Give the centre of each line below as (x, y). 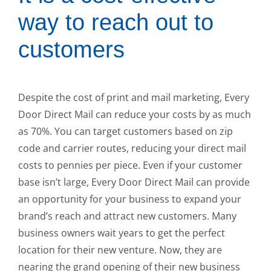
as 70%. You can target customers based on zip (126, 132)
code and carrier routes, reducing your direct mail (132, 149)
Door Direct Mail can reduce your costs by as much (135, 115)
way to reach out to (116, 23)
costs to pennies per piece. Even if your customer (130, 165)
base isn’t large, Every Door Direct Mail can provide (134, 182)
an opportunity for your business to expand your (130, 199)
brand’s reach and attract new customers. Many (127, 216)
